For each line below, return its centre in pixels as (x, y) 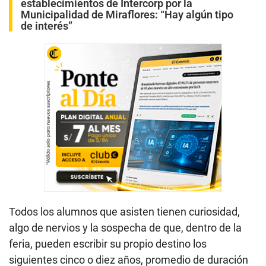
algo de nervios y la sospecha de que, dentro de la (125, 227)
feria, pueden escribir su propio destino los (108, 243)
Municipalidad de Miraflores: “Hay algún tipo (127, 14)
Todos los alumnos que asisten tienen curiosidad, (124, 211)
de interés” (47, 26)
